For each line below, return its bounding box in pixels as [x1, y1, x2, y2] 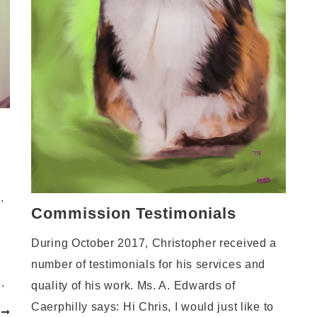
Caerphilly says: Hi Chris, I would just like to [31, 301, 274, 313]
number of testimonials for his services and [31, 258, 266, 270]
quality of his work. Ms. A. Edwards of [31, 279, 236, 292]
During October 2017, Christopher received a [31, 237, 277, 249]
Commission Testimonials [31, 204, 236, 222]
